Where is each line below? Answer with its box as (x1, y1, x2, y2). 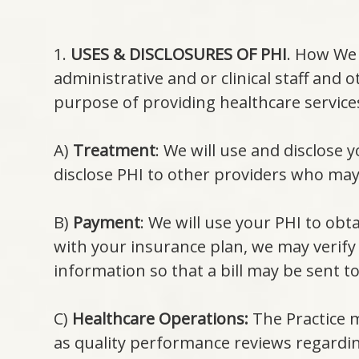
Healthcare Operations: (72, 308, 249, 329)
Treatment (73, 139, 156, 161)
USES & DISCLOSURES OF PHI (71, 43, 288, 65)
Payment (73, 212, 141, 233)
